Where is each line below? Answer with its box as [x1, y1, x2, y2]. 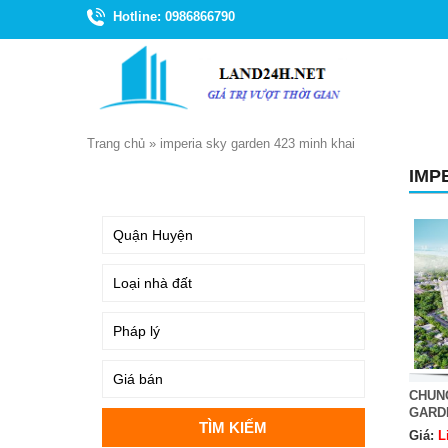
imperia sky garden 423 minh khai [160, 136, 355, 151]
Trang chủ [87, 136, 145, 151]
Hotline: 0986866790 [113, 9, 235, 24]
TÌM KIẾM [107, 172, 167, 187]
